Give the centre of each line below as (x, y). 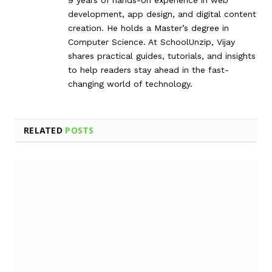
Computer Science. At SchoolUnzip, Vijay (151, 42)
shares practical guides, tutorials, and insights (162, 56)
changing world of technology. (130, 83)
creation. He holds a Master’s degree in (148, 28)
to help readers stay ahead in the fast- (148, 70)
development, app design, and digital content (162, 14)
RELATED (45, 130)
